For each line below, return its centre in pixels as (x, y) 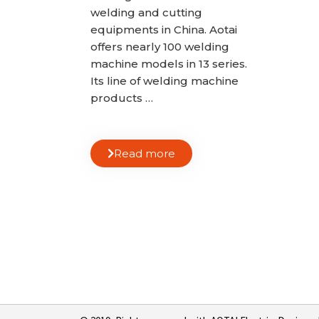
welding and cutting (146, 12)
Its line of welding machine (164, 81)
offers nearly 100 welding (160, 47)
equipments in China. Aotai (164, 30)
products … (122, 98)
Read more (145, 154)
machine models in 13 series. (169, 64)
